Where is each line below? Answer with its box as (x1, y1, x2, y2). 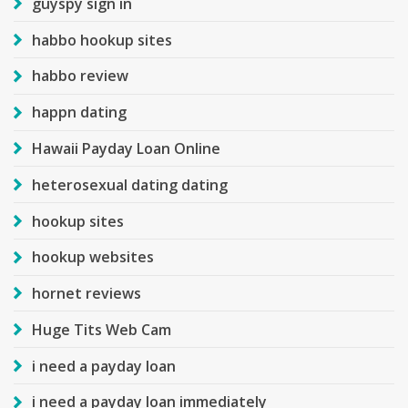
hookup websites (32, 247, 154, 268)
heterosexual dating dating (32, 174, 228, 195)
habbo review (32, 66, 128, 87)
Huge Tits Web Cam (32, 319, 171, 340)
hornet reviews (32, 283, 141, 304)
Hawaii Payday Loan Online (32, 138, 220, 158)
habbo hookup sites (32, 29, 172, 50)
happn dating (32, 102, 127, 123)
